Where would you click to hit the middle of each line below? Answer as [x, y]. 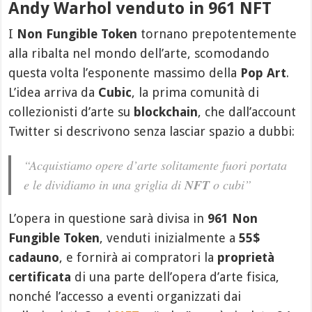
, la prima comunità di [196, 92]
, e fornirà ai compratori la [139, 257]
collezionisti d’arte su [71, 111]
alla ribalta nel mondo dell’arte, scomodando [139, 53]
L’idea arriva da [54, 92]
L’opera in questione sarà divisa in [108, 218]
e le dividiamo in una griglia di [104, 184]
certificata [40, 276]
